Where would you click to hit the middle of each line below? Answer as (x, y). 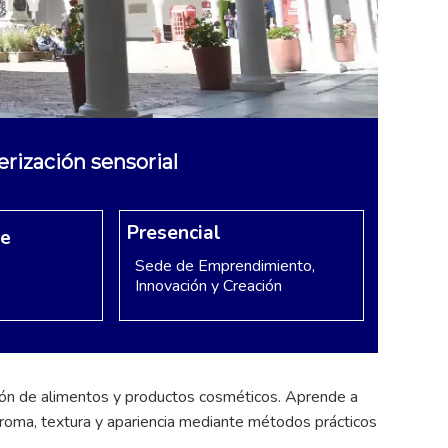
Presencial (173, 232)
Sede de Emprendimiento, (224, 265)
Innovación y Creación (208, 285)
